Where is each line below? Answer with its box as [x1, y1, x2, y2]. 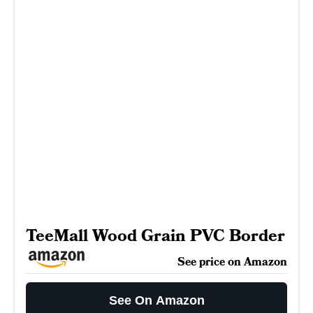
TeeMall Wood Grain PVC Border [26, 224, 285, 247]
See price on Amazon [177, 254, 287, 270]
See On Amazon [108, 293, 205, 307]
